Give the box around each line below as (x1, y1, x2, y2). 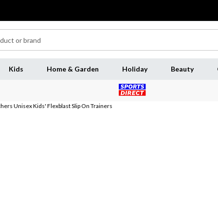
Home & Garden (46, 65, 99, 73)
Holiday (122, 65, 147, 73)
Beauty (170, 65, 194, 73)
